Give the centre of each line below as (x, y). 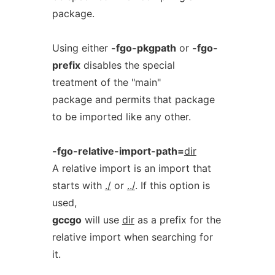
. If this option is (172, 185)
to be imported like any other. (121, 117)
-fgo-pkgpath (143, 48)
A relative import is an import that (131, 168)
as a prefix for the (177, 220)
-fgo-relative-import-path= (118, 151)
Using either (81, 48)
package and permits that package (133, 99)
